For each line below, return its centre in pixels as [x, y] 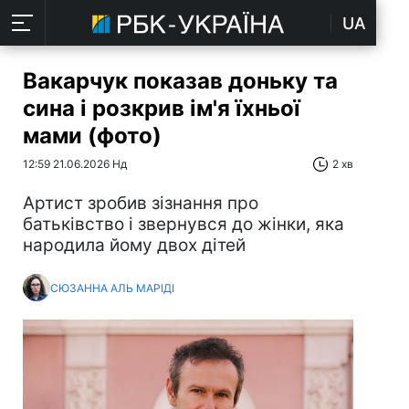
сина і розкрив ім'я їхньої [162, 108]
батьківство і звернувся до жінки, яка [184, 224]
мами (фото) [92, 136]
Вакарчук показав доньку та [180, 81]
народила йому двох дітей [134, 245]
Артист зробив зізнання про [141, 203]
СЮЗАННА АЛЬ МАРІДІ [112, 288]
